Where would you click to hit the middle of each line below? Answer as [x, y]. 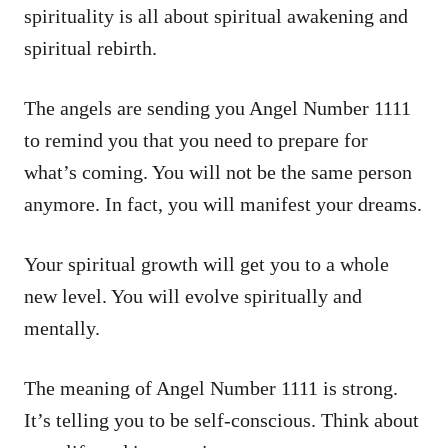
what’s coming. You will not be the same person [218, 171]
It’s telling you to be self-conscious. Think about [221, 419]
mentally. [62, 327]
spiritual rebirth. [90, 47]
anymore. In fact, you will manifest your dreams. [223, 203]
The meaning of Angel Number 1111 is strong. [211, 387]
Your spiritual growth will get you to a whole [206, 263]
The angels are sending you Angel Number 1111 [217, 107]
